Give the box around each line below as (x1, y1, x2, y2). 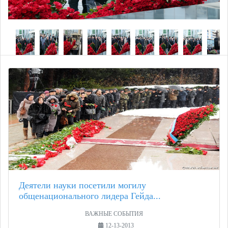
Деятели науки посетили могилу (19, 180, 146, 191)
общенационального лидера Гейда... (19, 191, 161, 202)
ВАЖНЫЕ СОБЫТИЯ (85, 211, 143, 217)
